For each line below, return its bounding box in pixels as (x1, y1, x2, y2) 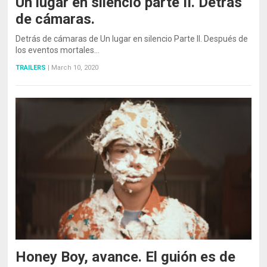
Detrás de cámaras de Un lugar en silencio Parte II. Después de (15, 34, 249, 44)
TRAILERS (15, 64, 46, 72)
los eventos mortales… (15, 45, 100, 55)
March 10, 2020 (51, 64, 99, 72)
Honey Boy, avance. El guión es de (15, 248, 236, 265)
